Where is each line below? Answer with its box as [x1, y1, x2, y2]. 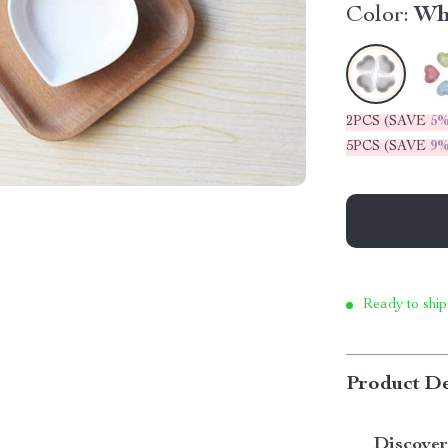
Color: [346, 4, 410, 28]
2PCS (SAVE [346, 115, 431, 129]
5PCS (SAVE [346, 140, 431, 154]
